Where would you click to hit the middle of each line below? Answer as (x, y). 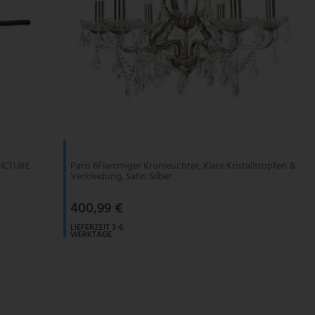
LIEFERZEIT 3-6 (96, 227)
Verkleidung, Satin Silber (121, 176)
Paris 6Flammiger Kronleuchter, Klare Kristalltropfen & (183, 166)
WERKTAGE (91, 234)
